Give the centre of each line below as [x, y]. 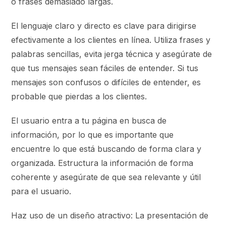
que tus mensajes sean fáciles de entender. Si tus [105, 68]
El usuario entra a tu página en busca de [89, 120]
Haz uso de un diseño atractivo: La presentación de [110, 215]
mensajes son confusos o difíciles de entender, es [106, 82]
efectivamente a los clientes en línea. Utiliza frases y [111, 40]
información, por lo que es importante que [93, 134]
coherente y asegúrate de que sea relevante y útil [106, 177]
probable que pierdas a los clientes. [79, 96]
